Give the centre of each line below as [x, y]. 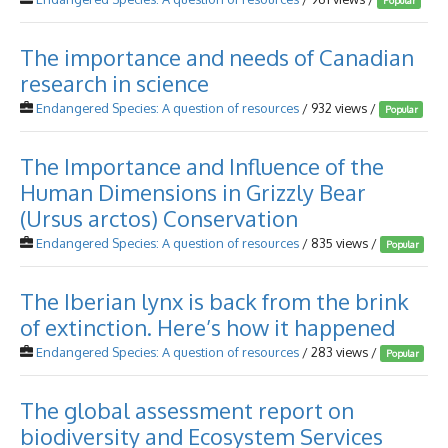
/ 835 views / [339, 243]
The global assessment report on [187, 410]
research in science [114, 83]
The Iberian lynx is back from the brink [214, 301]
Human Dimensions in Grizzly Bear [193, 192]
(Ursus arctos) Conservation [159, 218]
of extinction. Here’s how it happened [207, 327]
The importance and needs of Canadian [217, 57]
